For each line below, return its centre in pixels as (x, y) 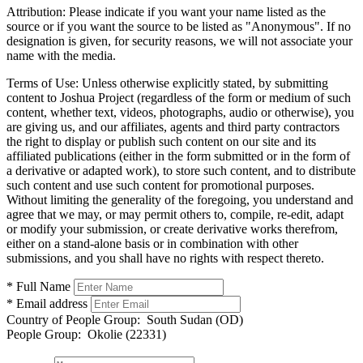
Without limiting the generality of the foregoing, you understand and (180, 199)
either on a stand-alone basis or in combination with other (152, 243)
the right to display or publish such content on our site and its (161, 141)
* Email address (47, 303)
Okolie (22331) (124, 334)
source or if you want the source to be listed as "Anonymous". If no (179, 26)
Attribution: (36, 11)
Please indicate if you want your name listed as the (196, 11)
